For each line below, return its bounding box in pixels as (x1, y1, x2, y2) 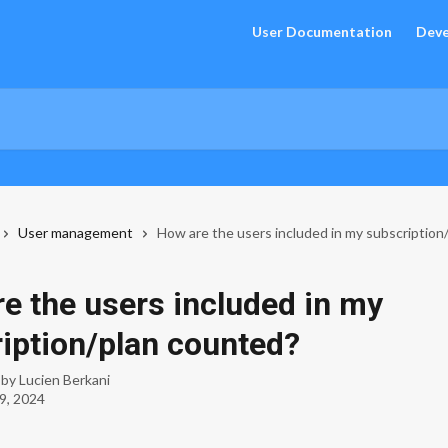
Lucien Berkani (19, 371, 110, 388)
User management (18, 224, 133, 241)
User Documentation (252, 23, 392, 40)
